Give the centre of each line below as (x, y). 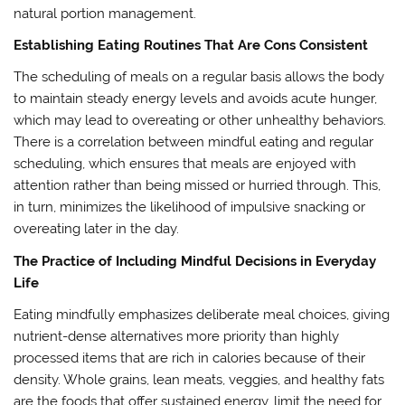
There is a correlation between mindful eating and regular (194, 142)
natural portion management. (105, 13)
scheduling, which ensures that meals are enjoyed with (185, 164)
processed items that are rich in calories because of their (190, 358)
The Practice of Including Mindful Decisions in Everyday (195, 261)
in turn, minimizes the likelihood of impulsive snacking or (190, 207)
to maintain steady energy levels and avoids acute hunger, (196, 99)
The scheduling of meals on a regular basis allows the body (199, 77)
